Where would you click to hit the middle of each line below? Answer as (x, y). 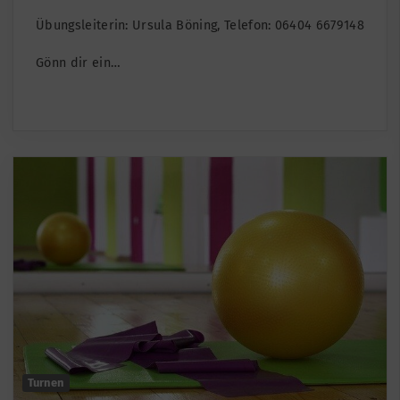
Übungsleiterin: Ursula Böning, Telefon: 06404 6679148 (200, 26)
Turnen (46, 383)
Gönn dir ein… (79, 63)
